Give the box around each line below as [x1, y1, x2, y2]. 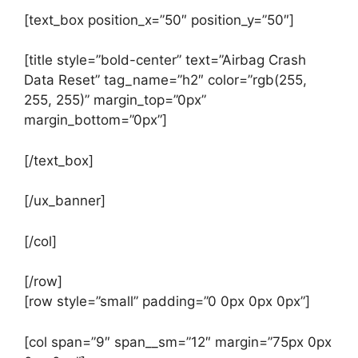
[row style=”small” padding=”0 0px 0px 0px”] [24, 293, 310, 309]
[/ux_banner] [24, 193, 105, 209]
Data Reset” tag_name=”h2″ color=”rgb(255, [24, 72, 307, 88]
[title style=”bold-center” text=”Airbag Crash [24, 52, 306, 68]
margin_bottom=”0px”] [24, 112, 167, 128]
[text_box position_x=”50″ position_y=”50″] [24, 11, 294, 28]
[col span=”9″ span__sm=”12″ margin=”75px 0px [24, 333, 332, 350]
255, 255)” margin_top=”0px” [24, 92, 206, 108]
